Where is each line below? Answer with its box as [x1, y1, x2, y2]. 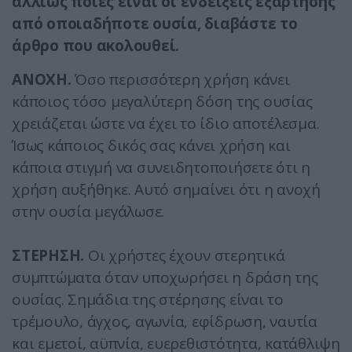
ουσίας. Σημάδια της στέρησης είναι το [12, 289, 284, 310]
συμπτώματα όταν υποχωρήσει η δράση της [12, 267, 318, 288]
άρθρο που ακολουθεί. [12, 35, 179, 57]
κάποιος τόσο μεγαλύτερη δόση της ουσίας [12, 91, 313, 112]
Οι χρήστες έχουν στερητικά [84, 245, 285, 266]
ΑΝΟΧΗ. [12, 69, 71, 90]
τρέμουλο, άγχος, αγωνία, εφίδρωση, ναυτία [12, 311, 317, 332]
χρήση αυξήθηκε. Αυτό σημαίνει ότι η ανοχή [12, 179, 321, 200]
